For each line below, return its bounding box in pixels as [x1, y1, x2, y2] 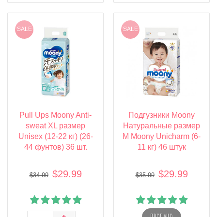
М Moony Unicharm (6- [123, 132, 201, 140]
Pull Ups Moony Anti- [19, 110, 92, 119]
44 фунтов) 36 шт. [24, 142, 87, 151]
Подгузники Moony [128, 110, 195, 119]
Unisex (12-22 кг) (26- [18, 132, 93, 140]
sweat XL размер [26, 121, 85, 130]
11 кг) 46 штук [137, 142, 186, 151]
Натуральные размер [123, 121, 200, 130]
